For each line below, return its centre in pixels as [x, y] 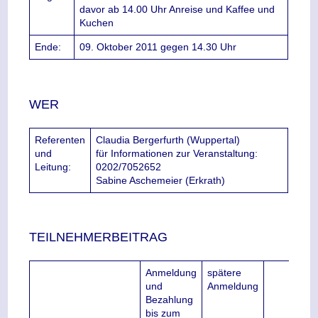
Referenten [60, 139]
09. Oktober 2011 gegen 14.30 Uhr [158, 47]
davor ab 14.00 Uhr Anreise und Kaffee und [177, 9]
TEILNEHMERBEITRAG [99, 237]
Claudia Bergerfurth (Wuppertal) [168, 139]
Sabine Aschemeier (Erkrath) [161, 180]
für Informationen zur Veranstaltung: [177, 153]
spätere [225, 273]
